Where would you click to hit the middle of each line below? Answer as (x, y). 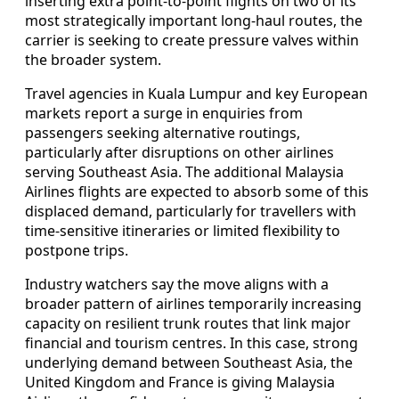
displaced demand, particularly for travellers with (191, 212)
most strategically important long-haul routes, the (194, 21)
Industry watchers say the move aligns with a (177, 285)
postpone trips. (77, 251)
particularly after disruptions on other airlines (179, 153)
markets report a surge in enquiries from (164, 114)
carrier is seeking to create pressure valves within (192, 41)
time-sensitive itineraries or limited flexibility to (183, 231)
